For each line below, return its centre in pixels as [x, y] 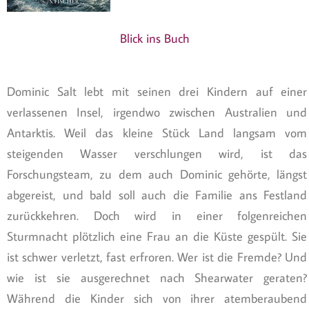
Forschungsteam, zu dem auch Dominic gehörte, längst [157, 175]
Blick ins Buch [154, 39]
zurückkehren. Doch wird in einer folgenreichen [157, 216]
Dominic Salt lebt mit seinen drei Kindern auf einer [157, 92]
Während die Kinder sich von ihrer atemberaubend [157, 299]
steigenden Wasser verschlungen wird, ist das [157, 154]
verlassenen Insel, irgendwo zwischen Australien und [157, 112]
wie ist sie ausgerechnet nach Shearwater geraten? [157, 278]
